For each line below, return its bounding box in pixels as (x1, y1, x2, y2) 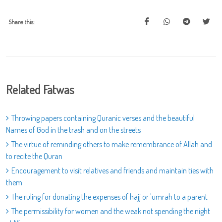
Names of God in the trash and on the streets (6, 125, 141, 135)
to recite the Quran (6, 151, 62, 161)
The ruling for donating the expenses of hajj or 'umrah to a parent (11, 192, 208, 202)
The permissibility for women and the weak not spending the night (11, 206, 210, 216)
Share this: (8, 18, 35, 26)
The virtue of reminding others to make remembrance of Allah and (11, 139, 212, 149)
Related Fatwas (6, 82, 74, 97)
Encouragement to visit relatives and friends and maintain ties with (11, 166, 214, 175)
